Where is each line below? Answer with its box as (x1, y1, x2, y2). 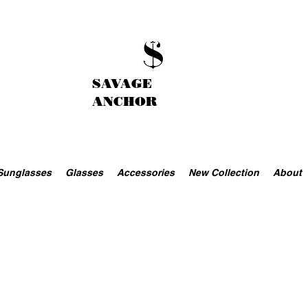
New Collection (188, 167, 259, 178)
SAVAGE (92, 76, 152, 91)
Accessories (116, 167, 175, 178)
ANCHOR (92, 93, 157, 109)
